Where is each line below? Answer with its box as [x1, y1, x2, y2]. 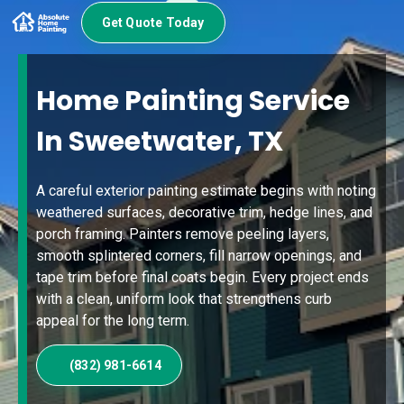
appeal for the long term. [36, 311, 189, 329]
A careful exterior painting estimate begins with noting [36, 181, 376, 199]
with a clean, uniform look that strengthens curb [36, 289, 332, 308]
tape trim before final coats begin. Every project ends [36, 268, 369, 286]
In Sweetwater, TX [36, 122, 283, 161]
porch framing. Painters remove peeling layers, [36, 225, 329, 243]
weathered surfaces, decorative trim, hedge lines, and [36, 203, 372, 221]
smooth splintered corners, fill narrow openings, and [36, 246, 362, 264]
